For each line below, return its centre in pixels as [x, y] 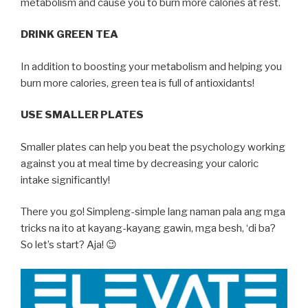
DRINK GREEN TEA [69, 35]
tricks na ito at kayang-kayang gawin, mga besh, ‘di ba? [148, 229]
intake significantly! [65, 180]
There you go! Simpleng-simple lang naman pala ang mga [153, 212]
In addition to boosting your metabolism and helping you [151, 66]
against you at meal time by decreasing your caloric [140, 163]
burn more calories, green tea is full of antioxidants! [137, 83]
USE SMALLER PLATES [82, 115]
